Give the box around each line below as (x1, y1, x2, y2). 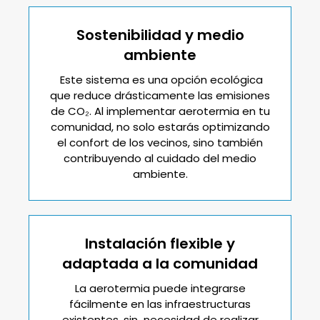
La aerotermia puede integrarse (74, 280, 246, 296)
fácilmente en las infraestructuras (69, 296, 251, 311)
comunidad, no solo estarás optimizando (50, 119, 270, 134)
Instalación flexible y (85, 233, 235, 254)
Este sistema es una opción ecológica (57, 71, 263, 87)
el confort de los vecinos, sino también (57, 134, 263, 150)
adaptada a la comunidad (62, 253, 258, 274)
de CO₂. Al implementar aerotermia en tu (50, 103, 270, 119)
